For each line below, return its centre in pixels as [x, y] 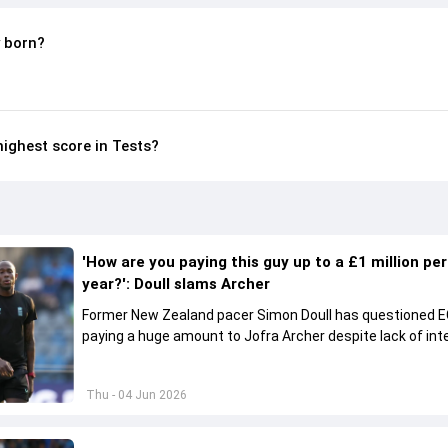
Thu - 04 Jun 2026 [137, 395]
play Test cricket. [138, 357]
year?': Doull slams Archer [176, 284]
